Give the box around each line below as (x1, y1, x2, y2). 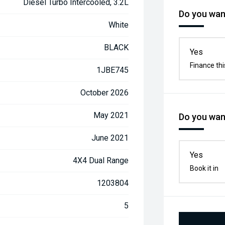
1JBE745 (96, 65, 129, 75)
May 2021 (93, 110, 129, 120)
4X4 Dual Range (73, 156, 129, 165)
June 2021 (91, 133, 129, 143)
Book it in (190, 164, 219, 172)
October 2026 (80, 88, 129, 97)
